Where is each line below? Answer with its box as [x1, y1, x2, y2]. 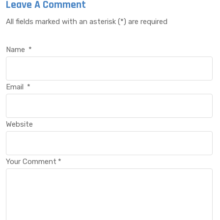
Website [6, 119, 33, 129]
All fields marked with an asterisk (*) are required [6, 17, 167, 26]
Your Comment [6, 157, 56, 166]
